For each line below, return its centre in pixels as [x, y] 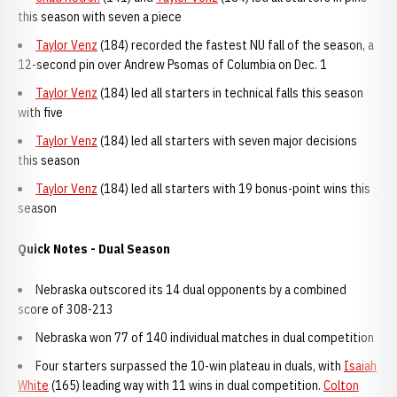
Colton [341, 385]
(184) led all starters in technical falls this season [230, 93]
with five [40, 113]
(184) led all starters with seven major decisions [227, 141]
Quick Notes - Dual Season [94, 249]
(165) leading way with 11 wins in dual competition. [186, 385]
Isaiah [360, 366]
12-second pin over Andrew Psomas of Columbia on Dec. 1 [172, 65]
